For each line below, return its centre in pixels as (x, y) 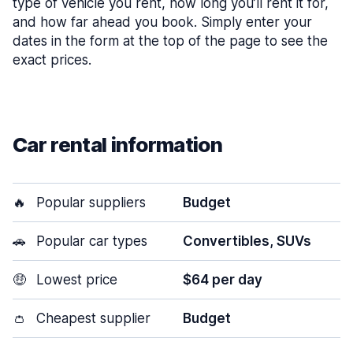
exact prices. (52, 60)
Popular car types (90, 241)
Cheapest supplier (91, 318)
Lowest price (75, 280)
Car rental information (118, 145)
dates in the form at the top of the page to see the (170, 41)
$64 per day (223, 280)
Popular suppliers (89, 203)
